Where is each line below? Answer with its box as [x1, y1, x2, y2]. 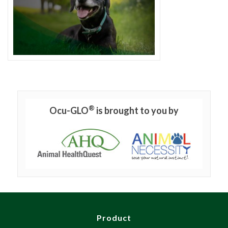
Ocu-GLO [49, 104, 89, 116]
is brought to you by [95, 104, 179, 116]
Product [97, 212, 131, 222]
